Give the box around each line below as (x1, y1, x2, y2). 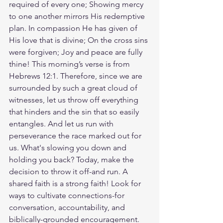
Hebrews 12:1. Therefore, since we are (9, 71, 144, 81)
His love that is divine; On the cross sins (9, 35, 150, 45)
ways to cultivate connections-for (9, 191, 126, 200)
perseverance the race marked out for (9, 131, 143, 140)
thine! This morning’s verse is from (9, 59, 132, 69)
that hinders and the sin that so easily (9, 107, 141, 116)
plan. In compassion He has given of (9, 23, 139, 33)
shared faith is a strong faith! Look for (9, 179, 143, 188)
